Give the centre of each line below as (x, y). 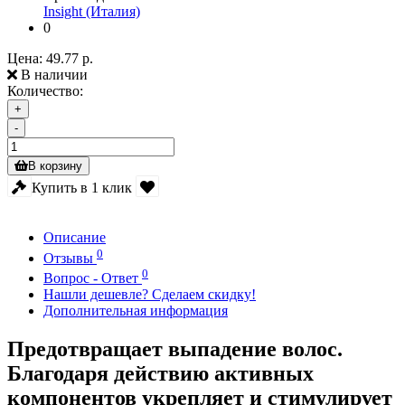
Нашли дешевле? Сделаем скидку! (150, 294)
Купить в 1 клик (81, 187)
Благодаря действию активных (160, 373)
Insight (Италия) (92, 12)
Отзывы (70, 258)
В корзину (55, 166)
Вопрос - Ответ (93, 278)
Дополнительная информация (136, 310)
